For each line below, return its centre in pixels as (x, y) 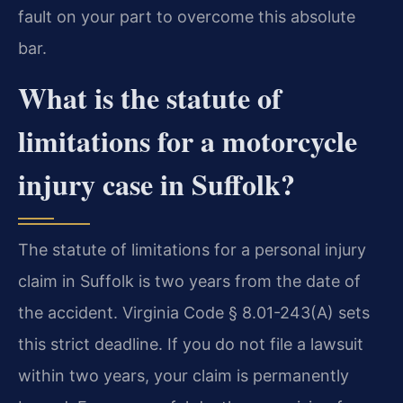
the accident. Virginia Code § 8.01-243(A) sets (194, 312)
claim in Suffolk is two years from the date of (189, 281)
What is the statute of (150, 97)
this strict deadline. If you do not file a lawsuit (191, 344)
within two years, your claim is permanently (184, 375)
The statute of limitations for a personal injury (192, 249)
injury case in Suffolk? (157, 184)
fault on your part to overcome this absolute (187, 16)
